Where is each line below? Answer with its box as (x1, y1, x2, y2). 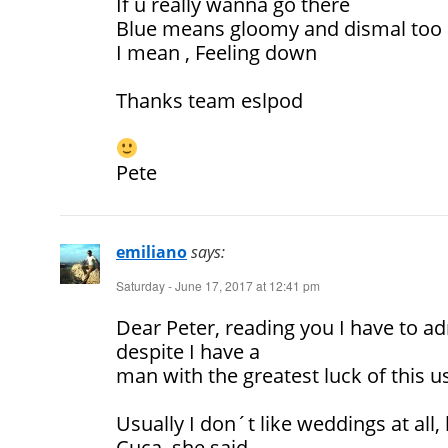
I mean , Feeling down (116, 39, 317, 67)
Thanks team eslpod (116, 87, 303, 115)
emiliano (116, 241, 187, 264)
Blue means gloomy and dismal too (116, 15, 442, 43)
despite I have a (116, 338, 260, 366)
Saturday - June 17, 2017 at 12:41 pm (116, 277, 320, 295)
